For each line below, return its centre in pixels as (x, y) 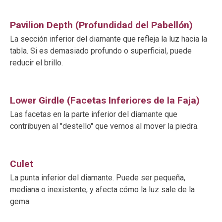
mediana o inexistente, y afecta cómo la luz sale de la (102, 189)
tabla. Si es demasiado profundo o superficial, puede (101, 51)
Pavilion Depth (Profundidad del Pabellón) (101, 25)
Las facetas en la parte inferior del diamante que (94, 114)
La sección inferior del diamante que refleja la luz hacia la (109, 39)
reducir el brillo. (36, 62)
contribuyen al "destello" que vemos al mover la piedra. (104, 126)
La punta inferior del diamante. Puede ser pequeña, (98, 177)
